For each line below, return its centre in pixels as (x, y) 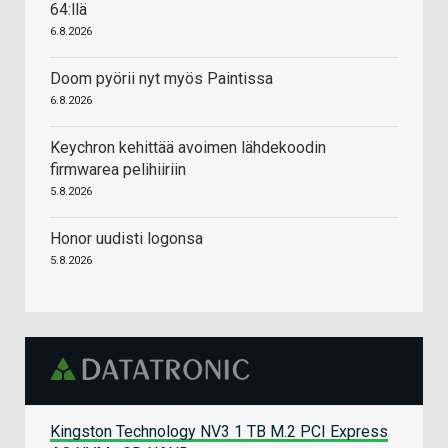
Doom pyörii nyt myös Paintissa (161, 78)
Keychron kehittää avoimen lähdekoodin (188, 147)
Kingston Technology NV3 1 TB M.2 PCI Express (219, 431)
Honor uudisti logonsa (126, 238)
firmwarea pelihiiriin (118, 169)
